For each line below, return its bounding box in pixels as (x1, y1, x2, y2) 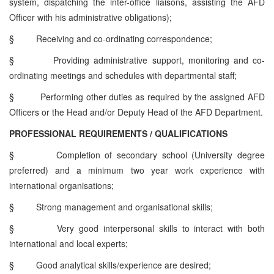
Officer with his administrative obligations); (9, 10, 172, 23)
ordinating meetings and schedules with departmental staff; (9, 68, 237, 81)
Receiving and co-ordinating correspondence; (36, 32, 212, 45)
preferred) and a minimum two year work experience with (9, 163, 265, 176)
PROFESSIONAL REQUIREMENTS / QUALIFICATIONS (9, 127, 228, 139)
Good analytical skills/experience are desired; (36, 258, 211, 271)
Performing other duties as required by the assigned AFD (40, 90, 265, 103)
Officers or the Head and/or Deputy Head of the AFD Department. (9, 105, 263, 118)
